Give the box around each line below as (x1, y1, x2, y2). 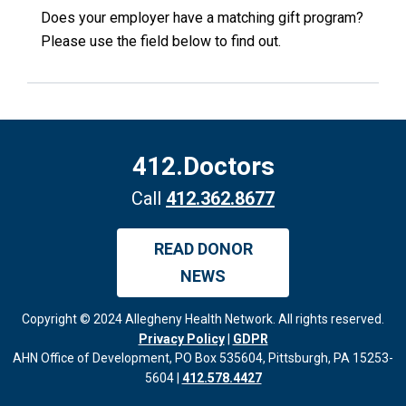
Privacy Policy (138, 331, 225, 346)
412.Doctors (131, 150, 275, 181)
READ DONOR (153, 238, 253, 258)
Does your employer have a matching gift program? (41, 8, 363, 26)
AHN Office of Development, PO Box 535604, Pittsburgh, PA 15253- (13, 350, 393, 365)
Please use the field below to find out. (41, 32, 281, 50)
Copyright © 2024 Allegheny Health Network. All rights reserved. (22, 311, 384, 326)
